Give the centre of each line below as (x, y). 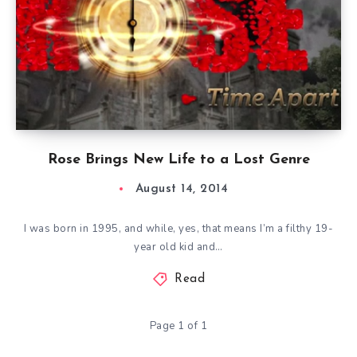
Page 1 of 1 (178, 326)
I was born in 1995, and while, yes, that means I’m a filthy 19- (178, 229)
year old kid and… (178, 247)
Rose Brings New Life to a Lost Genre (178, 160)
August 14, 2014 (182, 189)
